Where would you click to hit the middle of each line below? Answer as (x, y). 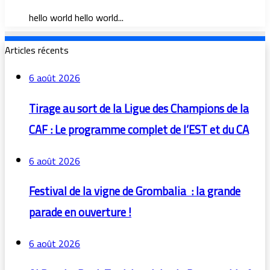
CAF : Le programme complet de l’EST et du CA (139, 130)
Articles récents (37, 50)
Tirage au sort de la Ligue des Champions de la (139, 108)
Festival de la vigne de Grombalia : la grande (135, 192)
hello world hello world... (76, 18)
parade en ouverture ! (80, 213)
